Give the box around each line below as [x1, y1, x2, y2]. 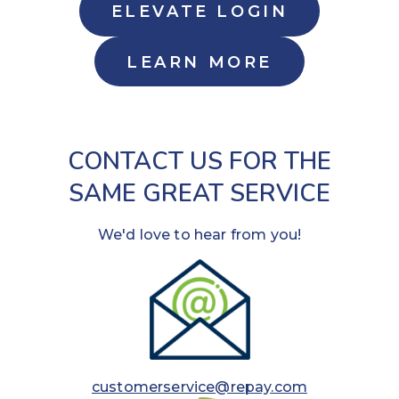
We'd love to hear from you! [97, 225, 302, 243]
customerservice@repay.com [92, 379, 307, 396]
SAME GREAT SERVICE [69, 176, 330, 210]
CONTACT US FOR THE [68, 144, 331, 178]
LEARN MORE [126, 52, 273, 72]
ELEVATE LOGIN [110, 2, 289, 22]
